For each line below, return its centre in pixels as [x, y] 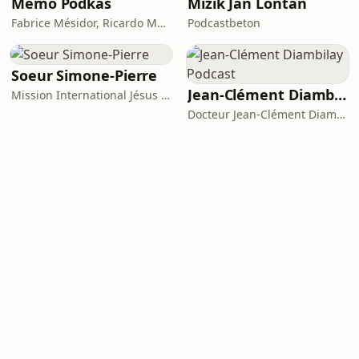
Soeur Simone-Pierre [85, 75]
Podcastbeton [224, 23]
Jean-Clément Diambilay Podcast [341, 95]
